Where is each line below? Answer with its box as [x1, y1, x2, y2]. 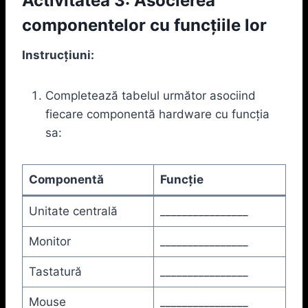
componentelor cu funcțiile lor [22, 14, 267, 35]
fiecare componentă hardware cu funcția [45, 107, 269, 121]
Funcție [159, 172, 203, 186]
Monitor [28, 234, 71, 248]
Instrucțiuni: [22, 47, 94, 62]
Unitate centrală [28, 203, 118, 218]
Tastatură [28, 264, 82, 278]
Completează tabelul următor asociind [45, 88, 256, 102]
